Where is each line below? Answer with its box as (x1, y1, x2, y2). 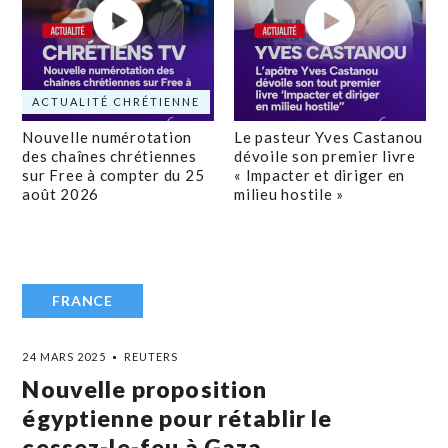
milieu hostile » (234, 185, 344, 203)
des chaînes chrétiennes (22, 147, 197, 165)
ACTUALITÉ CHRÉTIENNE (32, 95, 201, 108)
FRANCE (52, 292, 113, 309)
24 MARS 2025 (22, 350, 106, 363)
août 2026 (22, 185, 100, 203)
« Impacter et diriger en (234, 166, 405, 184)
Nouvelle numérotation (22, 128, 193, 146)
